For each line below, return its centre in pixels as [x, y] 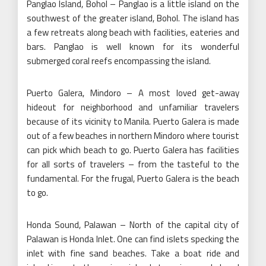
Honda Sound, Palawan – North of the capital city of [133, 224]
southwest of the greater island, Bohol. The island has [133, 18]
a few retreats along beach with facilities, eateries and [133, 32]
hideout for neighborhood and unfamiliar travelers [133, 107]
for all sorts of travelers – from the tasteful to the [133, 164]
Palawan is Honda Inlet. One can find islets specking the [133, 239]
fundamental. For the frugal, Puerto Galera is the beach [133, 178]
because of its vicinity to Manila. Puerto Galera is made [133, 121]
